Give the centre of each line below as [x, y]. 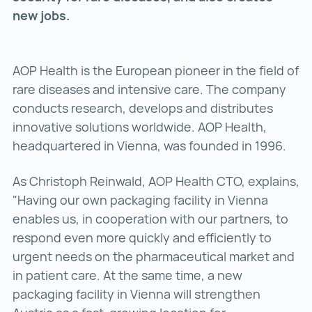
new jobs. [42, 16]
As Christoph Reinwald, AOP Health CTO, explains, [156, 181]
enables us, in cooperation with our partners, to [150, 219]
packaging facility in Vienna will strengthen [136, 294]
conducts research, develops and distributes [143, 108]
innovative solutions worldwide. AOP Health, [140, 127]
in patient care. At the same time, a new [127, 275]
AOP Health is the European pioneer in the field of [156, 71]
